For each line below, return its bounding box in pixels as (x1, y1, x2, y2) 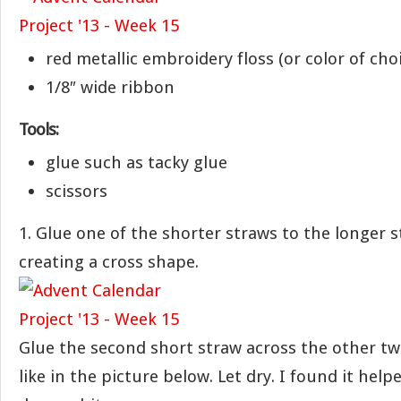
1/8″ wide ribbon (46, 77, 175, 98)
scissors (46, 181, 107, 201)
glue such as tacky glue (46, 152, 227, 173)
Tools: (19, 119, 58, 140)
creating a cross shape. (19, 252, 199, 272)
